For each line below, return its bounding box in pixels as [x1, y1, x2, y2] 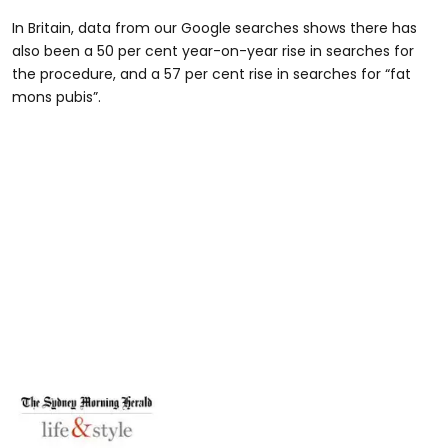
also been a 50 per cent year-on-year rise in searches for [12, 41, 414, 62]
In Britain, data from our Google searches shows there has [12, 18, 417, 39]
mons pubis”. [12, 87, 101, 108]
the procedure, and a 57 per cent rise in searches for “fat [12, 64, 411, 85]
